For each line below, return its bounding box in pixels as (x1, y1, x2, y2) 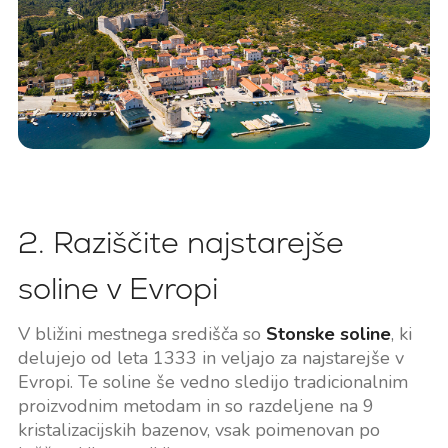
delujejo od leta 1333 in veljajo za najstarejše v (17, 346, 404, 371)
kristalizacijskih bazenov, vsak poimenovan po (17, 418, 380, 443)
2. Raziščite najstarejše (17, 223, 344, 263)
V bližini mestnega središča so (17, 322, 266, 347)
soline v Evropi (17, 269, 218, 309)
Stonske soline (265, 322, 391, 347)
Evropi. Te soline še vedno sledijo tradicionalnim (17, 370, 408, 395)
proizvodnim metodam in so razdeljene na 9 (17, 394, 374, 419)
